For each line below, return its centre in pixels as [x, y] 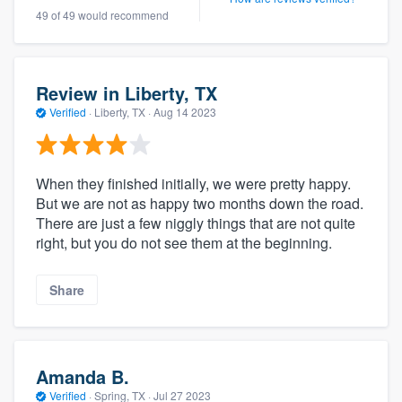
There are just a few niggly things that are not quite [196, 223]
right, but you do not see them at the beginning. [184, 243]
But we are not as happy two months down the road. [200, 203]
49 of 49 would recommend [102, 15]
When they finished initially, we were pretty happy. [193, 184]
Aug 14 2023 [185, 111]
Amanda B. [83, 376]
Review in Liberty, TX [127, 92]
